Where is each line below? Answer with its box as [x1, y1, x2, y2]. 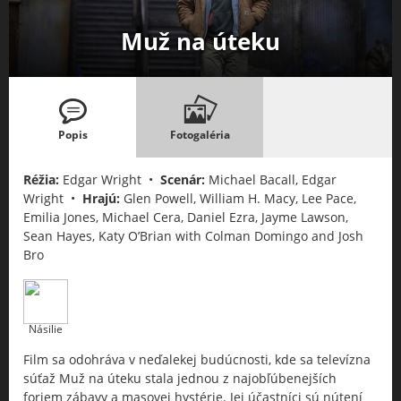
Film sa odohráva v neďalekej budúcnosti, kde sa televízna [23, 350, 371, 368]
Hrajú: [82, 189, 120, 207]
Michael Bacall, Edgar [205, 170, 337, 188]
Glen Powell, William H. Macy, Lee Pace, [120, 189, 356, 207]
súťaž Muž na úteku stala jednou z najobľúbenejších [23, 369, 337, 387]
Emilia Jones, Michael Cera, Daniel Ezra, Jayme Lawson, [23, 208, 348, 226]
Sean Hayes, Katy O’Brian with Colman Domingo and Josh [23, 226, 363, 244]
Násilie [29, 320, 63, 337]
